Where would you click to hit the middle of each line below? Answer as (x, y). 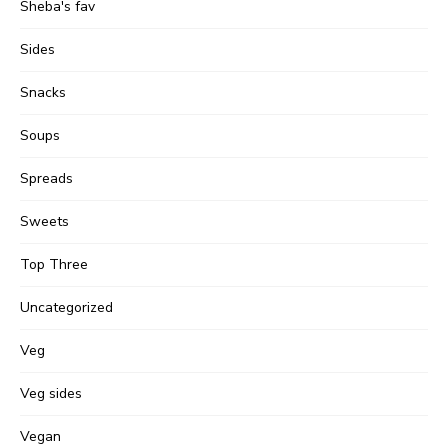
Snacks (43, 92)
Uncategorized (66, 307)
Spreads (46, 178)
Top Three (54, 264)
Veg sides (51, 393)
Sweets (44, 221)
